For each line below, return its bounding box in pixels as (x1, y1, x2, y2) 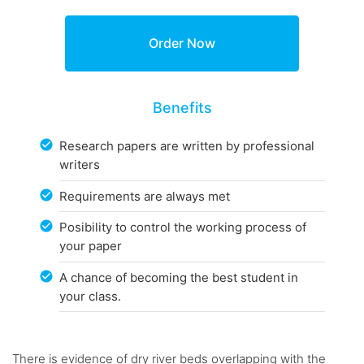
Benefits (152, 98, 212, 116)
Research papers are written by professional (59, 138, 315, 154)
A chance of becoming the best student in (59, 269, 299, 285)
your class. (59, 288, 122, 304)
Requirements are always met (59, 188, 231, 204)
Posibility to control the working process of (59, 219, 307, 236)
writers (59, 157, 101, 173)
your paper (59, 238, 123, 254)
